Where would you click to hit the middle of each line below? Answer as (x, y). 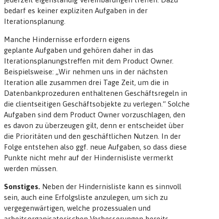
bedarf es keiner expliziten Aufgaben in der (76, 11)
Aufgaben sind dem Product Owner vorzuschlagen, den (95, 115)
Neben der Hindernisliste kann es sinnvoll (112, 187)
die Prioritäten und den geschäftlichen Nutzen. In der (92, 136)
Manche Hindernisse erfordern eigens (67, 40)
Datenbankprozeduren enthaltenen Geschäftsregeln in (96, 93)
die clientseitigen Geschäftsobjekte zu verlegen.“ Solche (97, 104)
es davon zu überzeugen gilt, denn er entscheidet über (94, 126)
